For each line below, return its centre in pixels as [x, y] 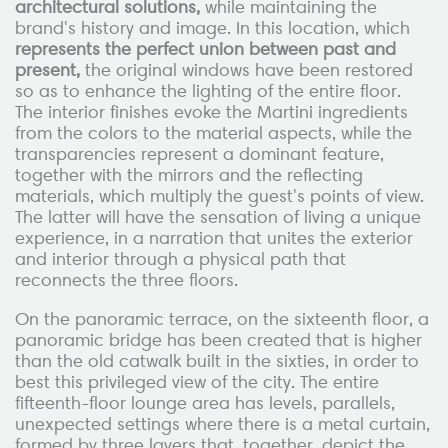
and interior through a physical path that [180, 259]
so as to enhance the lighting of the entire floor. [208, 91]
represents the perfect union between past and [205, 49]
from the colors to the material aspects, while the [213, 133]
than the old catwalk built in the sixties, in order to [217, 360]
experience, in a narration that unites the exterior [214, 238]
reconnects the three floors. [126, 280]
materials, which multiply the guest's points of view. [219, 196]
